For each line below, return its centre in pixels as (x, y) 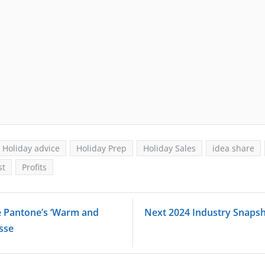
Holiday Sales (169, 148)
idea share (233, 148)
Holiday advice (31, 148)
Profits (34, 167)
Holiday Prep (101, 148)
